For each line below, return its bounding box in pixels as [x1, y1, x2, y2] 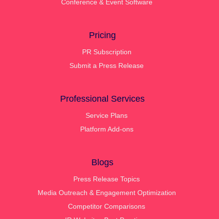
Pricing [88, 30, 116, 40]
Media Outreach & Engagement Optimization [37, 188, 176, 197]
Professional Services [60, 93, 145, 104]
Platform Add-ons [80, 125, 133, 133]
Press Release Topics [73, 175, 140, 183]
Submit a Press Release [69, 61, 144, 69]
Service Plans [86, 111, 128, 119]
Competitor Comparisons [68, 202, 145, 210]
